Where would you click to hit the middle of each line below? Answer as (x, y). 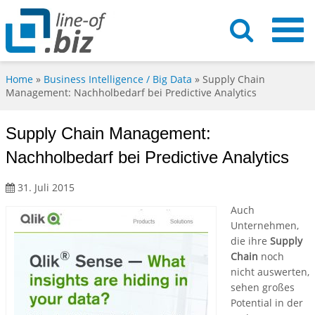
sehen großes (263, 288)
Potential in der (267, 303)
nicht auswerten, (270, 272)
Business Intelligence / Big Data (118, 79)
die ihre (249, 241)
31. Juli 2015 (45, 188)
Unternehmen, (265, 226)
